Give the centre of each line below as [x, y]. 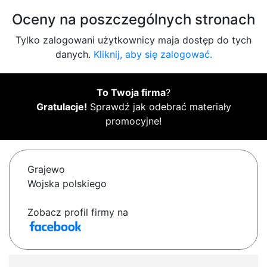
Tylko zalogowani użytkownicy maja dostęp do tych [133, 40]
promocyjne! [133, 121]
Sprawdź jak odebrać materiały [159, 107]
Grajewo [46, 170]
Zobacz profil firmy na [78, 212]
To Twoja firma [131, 93]
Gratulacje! [61, 107]
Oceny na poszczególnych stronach [133, 20]
